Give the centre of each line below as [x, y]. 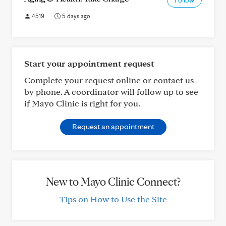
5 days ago [75, 16]
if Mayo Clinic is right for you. [82, 103]
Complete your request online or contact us [109, 80]
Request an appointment [113, 126]
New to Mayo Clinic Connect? [113, 182]
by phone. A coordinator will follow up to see [111, 92]
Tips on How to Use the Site [113, 199]
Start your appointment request [89, 63]
